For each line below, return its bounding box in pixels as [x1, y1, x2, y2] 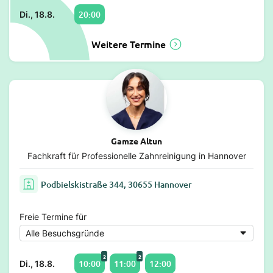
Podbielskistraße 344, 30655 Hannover [41, 178, 192, 190]
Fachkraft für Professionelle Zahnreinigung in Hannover [27, 151, 246, 161]
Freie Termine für [19, 211, 87, 222]
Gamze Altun [111, 135, 162, 147]
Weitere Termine [91, 37, 166, 51]
